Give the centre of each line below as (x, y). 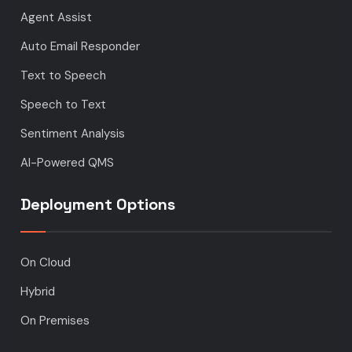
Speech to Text (64, 105)
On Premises (55, 321)
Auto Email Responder (81, 47)
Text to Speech (64, 76)
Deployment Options (98, 205)
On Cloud (46, 263)
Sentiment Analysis (73, 134)
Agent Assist (57, 18)
